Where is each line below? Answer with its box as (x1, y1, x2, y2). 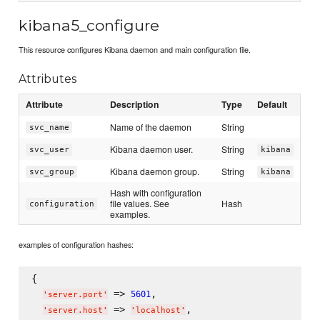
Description (110, 98, 160, 111)
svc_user (29, 145, 69, 155)
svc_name (29, 123, 69, 133)
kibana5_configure (19, 16, 160, 34)
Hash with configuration (110, 186, 202, 199)
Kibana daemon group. (110, 165, 200, 178)
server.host (47, 305, 103, 315)
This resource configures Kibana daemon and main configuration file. (19, 44, 251, 56)
